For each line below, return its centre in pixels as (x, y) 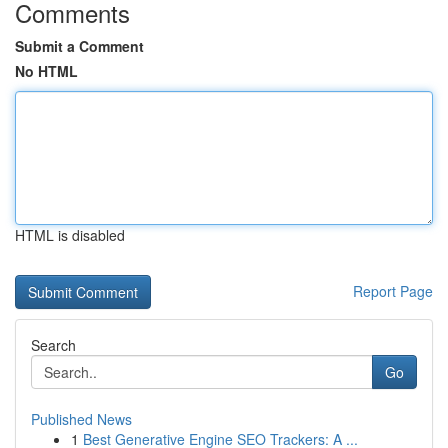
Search (53, 345)
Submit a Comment (79, 46)
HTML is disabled (70, 235)
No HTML (46, 71)
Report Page (393, 291)
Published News (81, 419)
